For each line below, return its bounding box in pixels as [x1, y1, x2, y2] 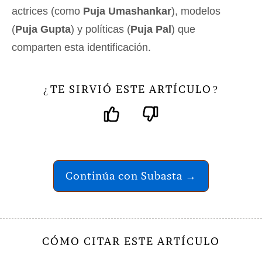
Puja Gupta [15, 23, 71, 35]
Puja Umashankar [83, 5, 171, 17]
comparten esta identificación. [12, 41, 151, 53]
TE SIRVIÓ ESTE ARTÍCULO [50, 82, 212, 96]
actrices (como [12, 5, 83, 17]
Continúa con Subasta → [65, 168, 196, 182]
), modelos [171, 5, 220, 17]
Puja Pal [130, 23, 171, 35]
